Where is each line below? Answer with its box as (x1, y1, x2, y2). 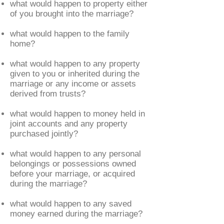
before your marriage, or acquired (10, 169, 135, 178)
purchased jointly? (10, 129, 78, 138)
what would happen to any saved (10, 199, 131, 208)
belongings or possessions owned (10, 159, 136, 168)
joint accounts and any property (10, 119, 127, 128)
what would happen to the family (10, 29, 129, 38)
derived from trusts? (10, 89, 85, 98)
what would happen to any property (10, 59, 140, 68)
